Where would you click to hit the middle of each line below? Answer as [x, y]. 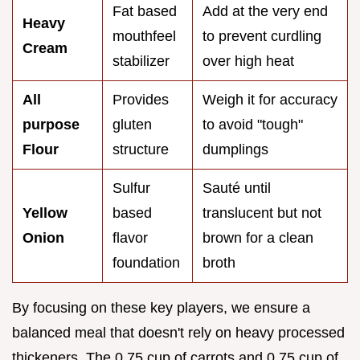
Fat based [145, 11]
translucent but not [262, 213]
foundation [146, 262]
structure [141, 149]
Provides [141, 99]
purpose [51, 124]
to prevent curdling [262, 36]
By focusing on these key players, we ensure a [161, 307]
